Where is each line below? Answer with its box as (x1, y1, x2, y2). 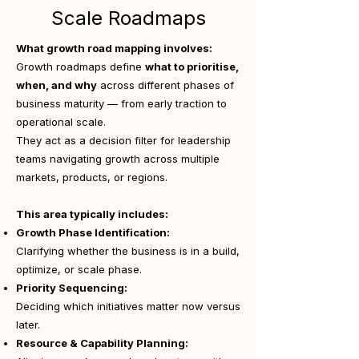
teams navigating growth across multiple (16, 152, 220, 165)
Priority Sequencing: (16, 281, 127, 294)
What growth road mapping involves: (16, 42, 212, 54)
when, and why (16, 79, 97, 91)
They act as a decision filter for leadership (16, 134, 231, 147)
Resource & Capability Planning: (16, 337, 188, 349)
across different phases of (97, 79, 234, 91)
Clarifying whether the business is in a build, (16, 244, 240, 257)
